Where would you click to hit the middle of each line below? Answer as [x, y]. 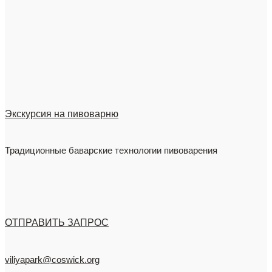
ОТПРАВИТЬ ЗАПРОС [57, 223]
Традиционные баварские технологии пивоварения [111, 151]
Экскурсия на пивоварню [62, 114]
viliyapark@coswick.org [52, 259]
